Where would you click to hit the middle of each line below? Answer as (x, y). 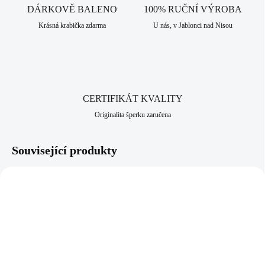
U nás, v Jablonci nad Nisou (193, 26)
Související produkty (64, 151)
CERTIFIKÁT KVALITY (132, 99)
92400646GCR (108, 185)
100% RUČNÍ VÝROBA (193, 9)
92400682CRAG (242, 185)
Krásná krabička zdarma (72, 26)
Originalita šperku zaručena (132, 115)
